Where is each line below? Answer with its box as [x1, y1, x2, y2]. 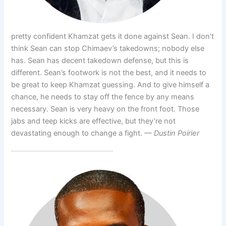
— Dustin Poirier [144, 129, 200, 138]
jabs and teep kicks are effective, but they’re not [11, 117, 176, 126]
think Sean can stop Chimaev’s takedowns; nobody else [11, 44, 205, 53]
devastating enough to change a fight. [11, 129, 145, 138]
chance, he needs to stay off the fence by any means [11, 92, 195, 102]
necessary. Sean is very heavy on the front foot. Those [11, 104, 200, 114]
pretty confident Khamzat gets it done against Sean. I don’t [11, 32, 214, 41]
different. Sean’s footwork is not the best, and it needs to [11, 68, 207, 78]
